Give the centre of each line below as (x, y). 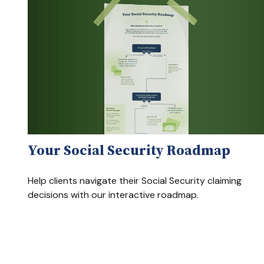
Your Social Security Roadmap (129, 150)
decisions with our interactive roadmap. (113, 194)
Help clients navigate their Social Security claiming (134, 180)
